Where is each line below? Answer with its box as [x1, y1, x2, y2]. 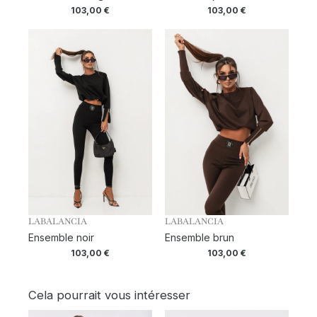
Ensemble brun [164, 231, 234, 244]
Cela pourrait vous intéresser [28, 287, 190, 302]
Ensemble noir [28, 231, 94, 244]
